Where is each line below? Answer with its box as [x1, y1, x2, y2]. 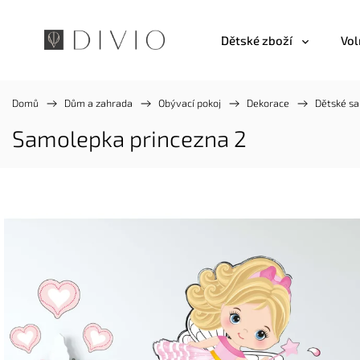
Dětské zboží [221, 33, 292, 47]
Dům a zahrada [64, 96, 133, 109]
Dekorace [247, 96, 289, 109]
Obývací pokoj [158, 96, 221, 109]
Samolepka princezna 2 [12, 125, 247, 152]
